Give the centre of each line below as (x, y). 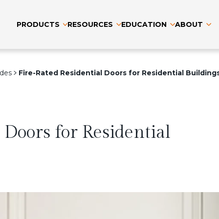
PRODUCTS (38, 24)
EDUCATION (144, 24)
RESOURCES (90, 24)
